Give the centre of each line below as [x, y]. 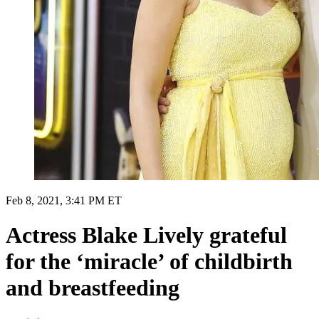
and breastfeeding [93, 288]
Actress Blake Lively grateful [146, 235]
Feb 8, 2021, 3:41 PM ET [64, 200]
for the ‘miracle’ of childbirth [149, 262]
